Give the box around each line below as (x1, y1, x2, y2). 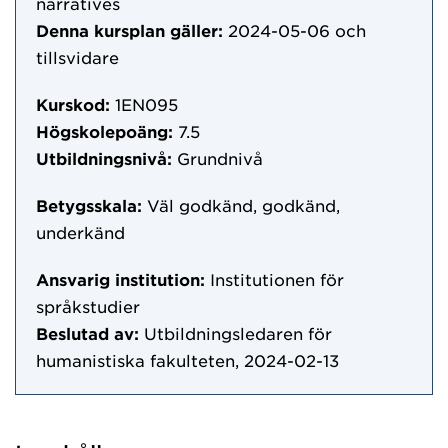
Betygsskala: (36, 195, 142, 215)
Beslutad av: (36, 323, 139, 343)
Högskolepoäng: (36, 121, 173, 141)
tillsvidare (36, 47, 119, 67)
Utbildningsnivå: (36, 148, 172, 168)
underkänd (36, 222, 125, 242)
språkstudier (36, 296, 140, 316)
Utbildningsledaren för (144, 323, 332, 343)
